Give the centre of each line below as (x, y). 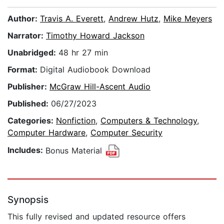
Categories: (32, 121)
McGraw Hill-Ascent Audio (100, 87)
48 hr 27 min (83, 53)
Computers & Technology (149, 121)
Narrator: (27, 36)
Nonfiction (76, 121)
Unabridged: (33, 53)
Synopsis (28, 200)
